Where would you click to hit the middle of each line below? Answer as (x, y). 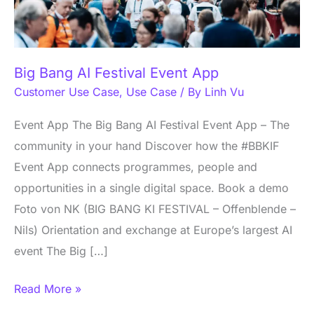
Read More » (48, 288)
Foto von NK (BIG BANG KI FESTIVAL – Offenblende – (155, 209)
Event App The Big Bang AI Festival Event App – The (152, 124)
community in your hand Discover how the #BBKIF (146, 145)
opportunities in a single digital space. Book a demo (151, 187)
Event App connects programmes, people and (136, 166)
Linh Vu (224, 92)
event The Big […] (61, 251)
